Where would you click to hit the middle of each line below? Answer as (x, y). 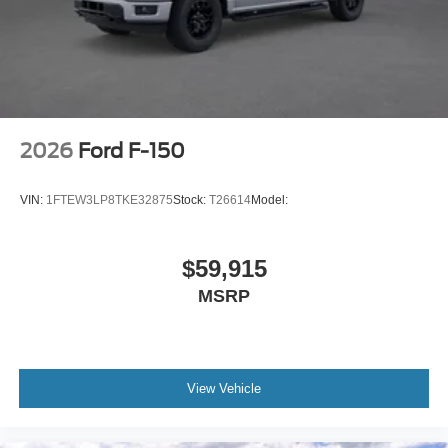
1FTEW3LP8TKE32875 (109, 200)
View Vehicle (224, 389)
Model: (269, 200)
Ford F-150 (131, 150)
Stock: (191, 200)
